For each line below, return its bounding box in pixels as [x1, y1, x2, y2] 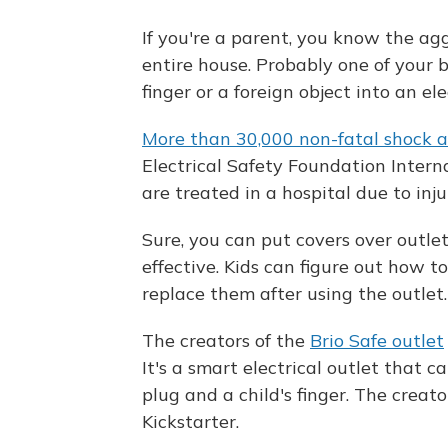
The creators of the [142, 329, 310, 353]
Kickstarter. [142, 410, 239, 434]
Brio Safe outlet [310, 329, 444, 353]
